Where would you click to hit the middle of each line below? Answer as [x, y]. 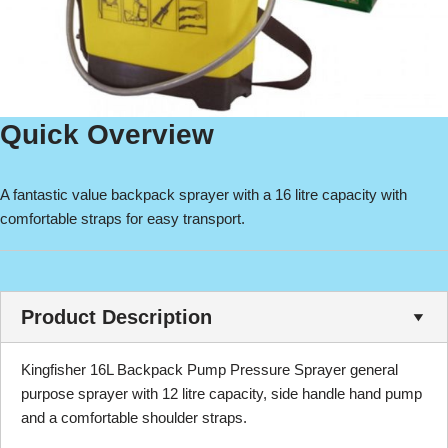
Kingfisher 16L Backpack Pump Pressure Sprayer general [209, 369]
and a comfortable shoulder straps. [134, 417]
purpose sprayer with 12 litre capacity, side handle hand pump [221, 393]
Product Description [116, 317]
